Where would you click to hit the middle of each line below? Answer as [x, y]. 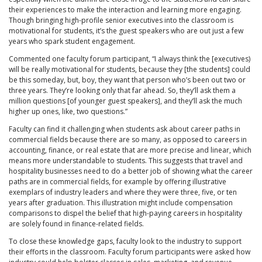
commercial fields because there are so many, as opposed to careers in [128, 140]
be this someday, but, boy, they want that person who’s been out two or [127, 80]
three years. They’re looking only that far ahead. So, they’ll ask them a [122, 91]
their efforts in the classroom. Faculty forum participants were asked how [130, 252]
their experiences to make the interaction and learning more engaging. [125, 10]
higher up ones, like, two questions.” [68, 112]
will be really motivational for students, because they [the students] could [130, 70]
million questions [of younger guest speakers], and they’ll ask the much [125, 101]
